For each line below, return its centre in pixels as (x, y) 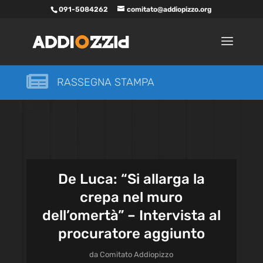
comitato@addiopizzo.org (170, 9)
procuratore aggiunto (131, 234)
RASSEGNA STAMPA (105, 82)
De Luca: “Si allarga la (131, 179)
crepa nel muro (131, 197)
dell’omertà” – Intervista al (131, 215)
